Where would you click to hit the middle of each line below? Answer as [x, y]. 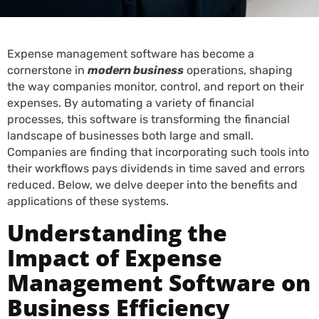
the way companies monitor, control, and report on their [156, 87]
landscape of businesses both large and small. [130, 136]
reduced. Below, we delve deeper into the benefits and [152, 185]
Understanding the [117, 232]
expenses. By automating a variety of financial [131, 103]
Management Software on [159, 282]
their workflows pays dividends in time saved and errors [156, 168]
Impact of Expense [115, 257]
